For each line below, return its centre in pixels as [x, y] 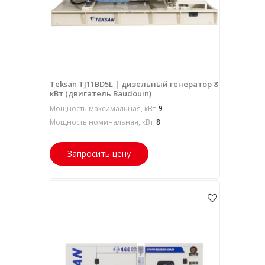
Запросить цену [99, 153]
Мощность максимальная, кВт [102, 108]
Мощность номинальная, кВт [101, 122]
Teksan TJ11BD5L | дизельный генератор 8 [133, 84]
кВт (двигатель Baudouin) [100, 93]
